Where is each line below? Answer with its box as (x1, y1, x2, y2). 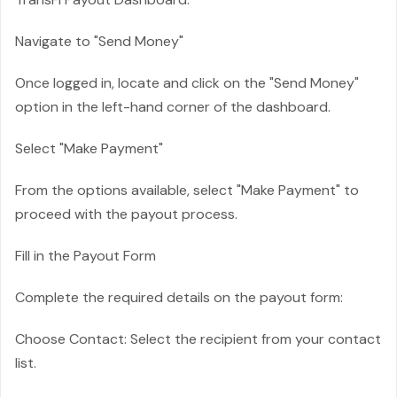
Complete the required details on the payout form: (15, 288, 343, 307)
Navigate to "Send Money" (15, 32, 183, 51)
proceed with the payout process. (15, 205, 237, 223)
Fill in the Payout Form (15, 246, 156, 265)
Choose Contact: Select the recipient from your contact (15, 330, 381, 348)
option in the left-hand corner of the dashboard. (15, 97, 331, 116)
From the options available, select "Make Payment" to (15, 181, 359, 199)
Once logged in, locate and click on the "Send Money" (15, 74, 359, 92)
